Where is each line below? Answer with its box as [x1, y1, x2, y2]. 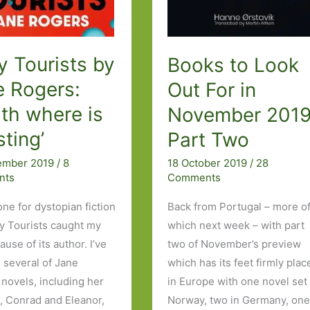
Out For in [167, 77, 257, 102]
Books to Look [167, 53, 300, 77]
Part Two [167, 127, 250, 152]
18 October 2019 [167, 156, 250, 170]
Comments [167, 171, 221, 185]
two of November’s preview [167, 237, 302, 251]
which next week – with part [167, 219, 305, 232]
